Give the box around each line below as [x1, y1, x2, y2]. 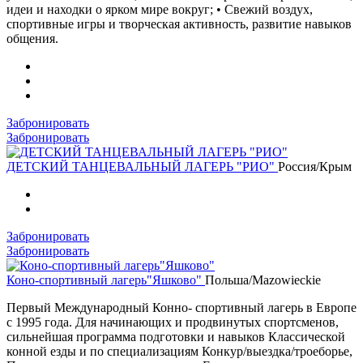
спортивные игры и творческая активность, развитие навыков [6, 16, 352, 31]
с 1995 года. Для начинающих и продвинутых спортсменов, [6, 314, 339, 329]
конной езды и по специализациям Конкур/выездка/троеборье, [6, 344, 352, 358]
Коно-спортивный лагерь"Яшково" [6, 272, 205, 287]
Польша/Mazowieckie [205, 272, 321, 287]
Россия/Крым [278, 159, 352, 173]
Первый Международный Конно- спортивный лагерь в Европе [6, 300, 357, 314]
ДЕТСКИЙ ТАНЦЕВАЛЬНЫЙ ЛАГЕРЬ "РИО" [6, 159, 278, 173]
